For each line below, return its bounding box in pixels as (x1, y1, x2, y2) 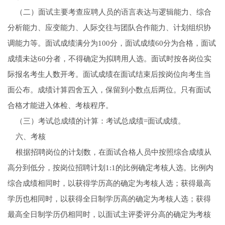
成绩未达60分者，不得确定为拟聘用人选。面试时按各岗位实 (7, 55, 211, 63)
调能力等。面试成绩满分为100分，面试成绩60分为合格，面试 (7, 39, 216, 48)
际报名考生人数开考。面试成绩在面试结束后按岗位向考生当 (7, 70, 211, 79)
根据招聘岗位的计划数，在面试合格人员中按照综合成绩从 (7, 148, 211, 157)
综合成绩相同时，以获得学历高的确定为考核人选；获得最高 (7, 179, 211, 188)
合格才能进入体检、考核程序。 (7, 101, 113, 110)
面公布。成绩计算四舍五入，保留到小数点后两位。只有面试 (7, 86, 211, 94)
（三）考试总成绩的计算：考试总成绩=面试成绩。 (7, 117, 185, 126)
